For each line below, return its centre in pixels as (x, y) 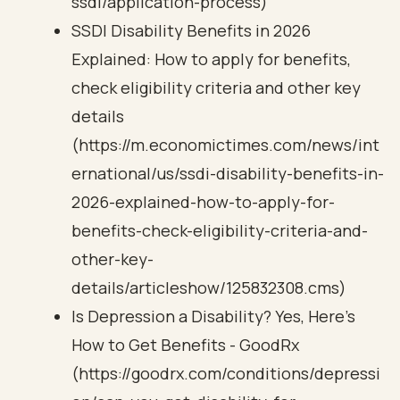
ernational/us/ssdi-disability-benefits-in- (228, 173)
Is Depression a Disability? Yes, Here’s (213, 316)
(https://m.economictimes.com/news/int (225, 145)
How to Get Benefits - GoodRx (185, 345)
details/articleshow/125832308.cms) (209, 287)
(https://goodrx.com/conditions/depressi (226, 373)
